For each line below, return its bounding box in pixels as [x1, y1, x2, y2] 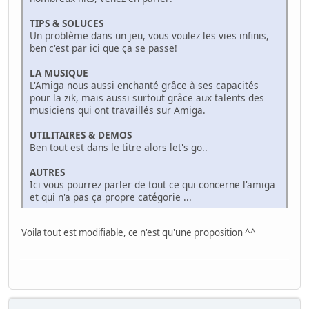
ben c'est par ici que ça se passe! [30, 41, 177, 54]
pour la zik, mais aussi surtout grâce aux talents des [30, 90, 264, 104]
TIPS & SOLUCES [30, 16, 103, 30]
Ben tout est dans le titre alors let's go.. [30, 140, 208, 154]
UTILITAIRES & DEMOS [30, 128, 132, 141]
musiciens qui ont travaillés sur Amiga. [30, 103, 206, 117]
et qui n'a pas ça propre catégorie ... [30, 190, 195, 203]
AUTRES [30, 165, 65, 179]
